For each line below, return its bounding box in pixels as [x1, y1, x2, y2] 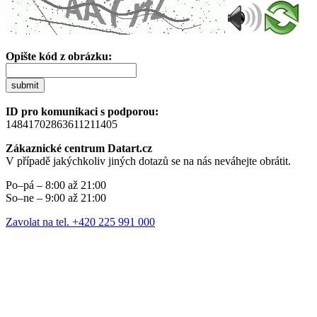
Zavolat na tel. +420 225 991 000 [6, 215, 155, 228]
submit [11, 79, 39, 91]
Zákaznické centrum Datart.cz [6, 142, 152, 154]
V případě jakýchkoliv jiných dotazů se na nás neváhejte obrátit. [6, 154, 291, 167]
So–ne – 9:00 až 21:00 [6, 191, 106, 204]
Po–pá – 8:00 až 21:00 [6, 178, 106, 191]
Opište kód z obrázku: [6, 50, 112, 62]
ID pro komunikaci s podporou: [6, 105, 158, 117]
